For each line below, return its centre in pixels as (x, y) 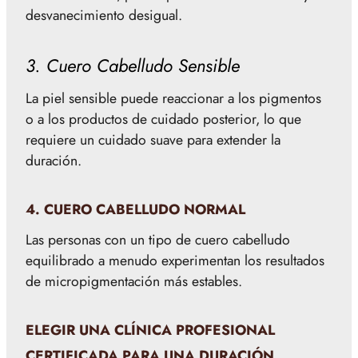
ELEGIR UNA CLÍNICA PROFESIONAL (150, 330)
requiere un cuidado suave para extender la (153, 139)
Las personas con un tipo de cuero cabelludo (158, 239)
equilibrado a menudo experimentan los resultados (175, 260)
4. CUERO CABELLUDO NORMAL (135, 209)
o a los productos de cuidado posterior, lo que (163, 119)
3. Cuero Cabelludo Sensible (133, 65)
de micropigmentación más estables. (134, 281)
